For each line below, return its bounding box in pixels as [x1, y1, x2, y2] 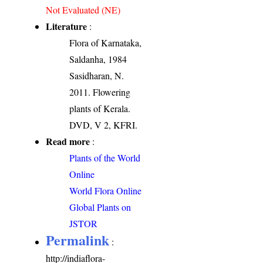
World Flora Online [69, 184, 142, 197]
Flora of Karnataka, [69, 36, 142, 49]
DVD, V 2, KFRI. [69, 119, 138, 131]
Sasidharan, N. [69, 69, 124, 82]
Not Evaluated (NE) [46, 4, 121, 16]
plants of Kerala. [69, 102, 131, 115]
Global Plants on [69, 201, 131, 214]
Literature [46, 19, 87, 33]
